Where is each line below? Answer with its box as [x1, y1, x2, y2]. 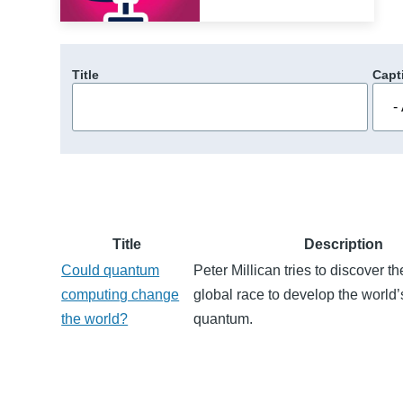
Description [303, 236, 383, 252]
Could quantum [61, 262, 160, 278]
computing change [61, 286, 180, 302]
